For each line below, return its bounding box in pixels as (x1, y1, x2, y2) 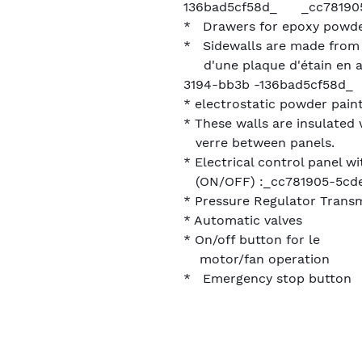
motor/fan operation (183, 251, 330, 267)
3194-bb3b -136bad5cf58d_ (183, 77, 353, 92)
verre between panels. (183, 135, 335, 150)
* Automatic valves (183, 213, 302, 228)
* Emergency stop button (183, 271, 351, 286)
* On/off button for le (183, 232, 324, 247)
